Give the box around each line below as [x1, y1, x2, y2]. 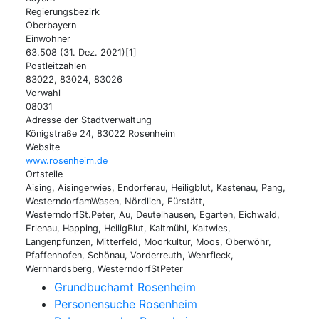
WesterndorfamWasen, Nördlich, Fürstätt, [26, 196, 205, 206]
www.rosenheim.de [26, 155, 108, 166]
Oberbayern [26, 20, 76, 31]
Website [26, 142, 60, 152]
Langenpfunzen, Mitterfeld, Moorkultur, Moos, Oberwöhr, [26, 236, 271, 247]
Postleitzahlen [26, 61, 86, 71]
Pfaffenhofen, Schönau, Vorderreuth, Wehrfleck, [26, 250, 234, 261]
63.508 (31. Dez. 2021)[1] [26, 47, 137, 58]
